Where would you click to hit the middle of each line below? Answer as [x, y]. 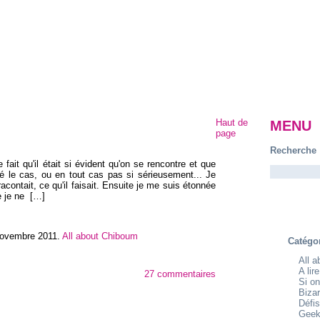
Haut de [232, 122]
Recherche [293, 150]
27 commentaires [180, 274]
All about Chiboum [100, 236]
